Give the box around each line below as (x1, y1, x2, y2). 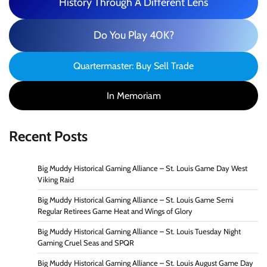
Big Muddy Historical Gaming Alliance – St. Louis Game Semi (38, 195, 234, 205)
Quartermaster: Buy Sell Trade (73, 60, 194, 72)
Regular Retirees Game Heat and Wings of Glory (38, 207, 193, 216)
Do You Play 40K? (93, 28, 174, 42)
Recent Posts (9, 128, 88, 145)
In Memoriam (106, 89, 161, 101)
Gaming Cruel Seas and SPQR (38, 238, 136, 248)
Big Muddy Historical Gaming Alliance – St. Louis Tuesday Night (38, 227, 241, 237)
